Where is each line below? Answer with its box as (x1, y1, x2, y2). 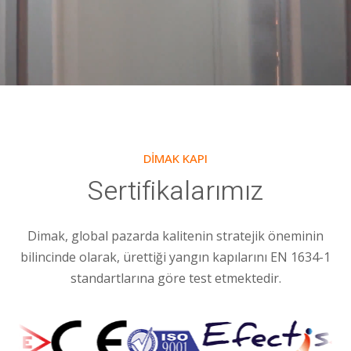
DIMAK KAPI (143, 150, 208, 166)
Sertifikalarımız (88, 171, 263, 211)
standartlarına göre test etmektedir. (70, 269, 281, 287)
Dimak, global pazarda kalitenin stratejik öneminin (27, 226, 324, 244)
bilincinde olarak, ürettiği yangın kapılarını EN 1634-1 (20, 248, 331, 266)
